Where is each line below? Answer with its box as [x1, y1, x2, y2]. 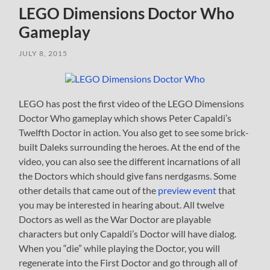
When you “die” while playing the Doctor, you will [19, 242, 221, 254]
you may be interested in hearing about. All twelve [19, 198, 225, 210]
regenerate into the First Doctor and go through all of [19, 256, 238, 268]
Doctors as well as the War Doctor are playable [19, 213, 212, 225]
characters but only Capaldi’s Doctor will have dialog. [19, 227, 237, 239]
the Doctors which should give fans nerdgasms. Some [19, 169, 237, 181]
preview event [158, 184, 217, 196]
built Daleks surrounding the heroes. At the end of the [19, 140, 240, 152]
